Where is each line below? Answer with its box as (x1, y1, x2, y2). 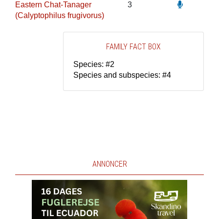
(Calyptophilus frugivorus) (15, 11, 104, 20)
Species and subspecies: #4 (73, 71, 172, 79)
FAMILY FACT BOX (106, 42, 161, 51)
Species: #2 (73, 60, 115, 68)
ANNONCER (92, 159, 127, 169)
